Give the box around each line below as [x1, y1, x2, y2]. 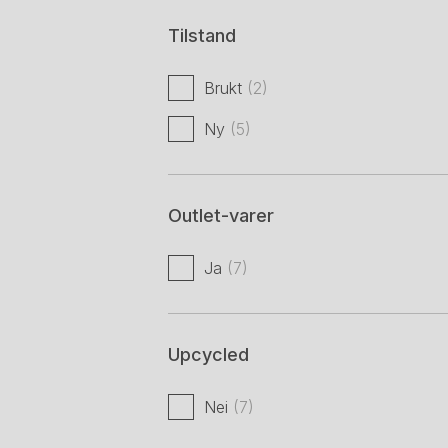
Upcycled [168, 344, 249, 365]
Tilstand [168, 25, 236, 46]
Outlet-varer [168, 205, 274, 226]
